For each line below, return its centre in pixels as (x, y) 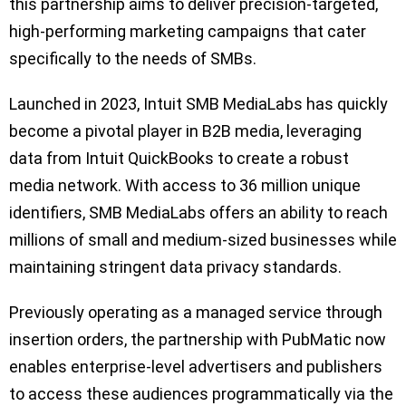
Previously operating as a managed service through (196, 312)
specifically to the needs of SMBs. (133, 58)
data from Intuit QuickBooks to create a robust (179, 158)
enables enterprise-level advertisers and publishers (196, 366)
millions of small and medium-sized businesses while (203, 239)
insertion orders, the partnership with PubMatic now (198, 339)
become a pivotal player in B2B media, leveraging (185, 130)
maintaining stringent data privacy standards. (175, 266)
